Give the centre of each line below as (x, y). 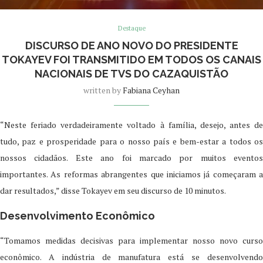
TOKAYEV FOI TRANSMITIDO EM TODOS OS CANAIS (131, 59)
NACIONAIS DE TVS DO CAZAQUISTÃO (131, 73)
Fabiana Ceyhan (151, 90)
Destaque (131, 28)
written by (103, 90)
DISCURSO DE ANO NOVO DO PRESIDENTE (131, 45)
